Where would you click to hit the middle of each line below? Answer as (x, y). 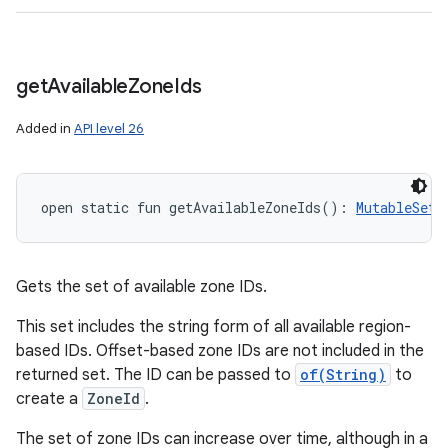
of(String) (343, 374)
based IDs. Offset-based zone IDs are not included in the (220, 351)
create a (49, 399)
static (105, 207)
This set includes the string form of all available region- (213, 327)
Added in (45, 128)
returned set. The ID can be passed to (155, 375)
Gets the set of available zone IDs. (141, 287)
